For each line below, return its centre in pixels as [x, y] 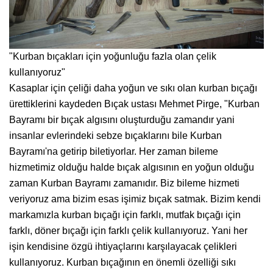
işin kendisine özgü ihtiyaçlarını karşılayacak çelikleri [123, 246]
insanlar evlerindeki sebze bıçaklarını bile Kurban [115, 135]
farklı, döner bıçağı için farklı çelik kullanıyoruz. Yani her [128, 230]
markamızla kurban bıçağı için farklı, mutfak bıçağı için [125, 214]
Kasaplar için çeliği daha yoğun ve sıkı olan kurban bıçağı [133, 88]
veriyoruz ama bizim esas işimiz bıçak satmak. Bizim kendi [135, 199]
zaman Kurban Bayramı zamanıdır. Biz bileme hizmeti [124, 183]
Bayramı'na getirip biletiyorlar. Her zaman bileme [114, 151]
